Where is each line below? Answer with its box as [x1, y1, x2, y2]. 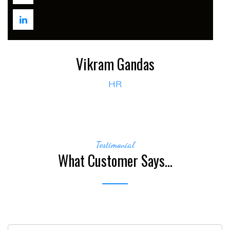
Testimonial [95, 139, 135, 150]
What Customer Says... [57, 150, 172, 171]
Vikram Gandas [75, 53, 155, 75]
